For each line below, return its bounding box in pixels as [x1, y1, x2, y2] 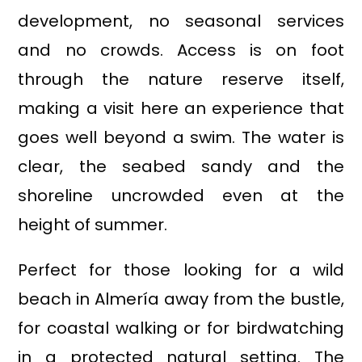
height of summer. [18, 213, 168, 237]
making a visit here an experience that [18, 97, 344, 120]
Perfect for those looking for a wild [18, 259, 344, 282]
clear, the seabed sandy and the [18, 155, 344, 179]
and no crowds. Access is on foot [18, 39, 344, 62]
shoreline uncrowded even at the [18, 184, 344, 208]
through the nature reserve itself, [18, 68, 344, 91]
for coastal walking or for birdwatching [18, 317, 344, 340]
